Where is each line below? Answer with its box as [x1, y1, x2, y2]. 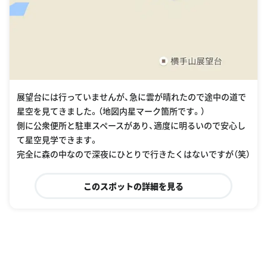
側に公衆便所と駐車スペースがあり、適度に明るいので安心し [17, 119, 246, 132]
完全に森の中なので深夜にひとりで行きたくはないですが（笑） [17, 148, 250, 160]
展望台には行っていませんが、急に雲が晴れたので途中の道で [17, 91, 246, 103]
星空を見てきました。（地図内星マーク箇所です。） [17, 105, 205, 117]
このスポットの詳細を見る [83, 180, 184, 193]
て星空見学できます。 [17, 133, 98, 146]
